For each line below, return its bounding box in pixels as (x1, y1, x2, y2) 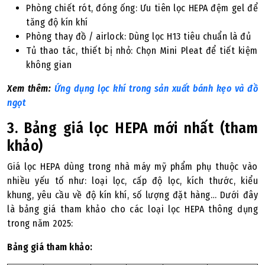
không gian (26, 59, 72, 70)
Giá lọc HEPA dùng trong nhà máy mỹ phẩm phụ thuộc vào (7, 161, 258, 172)
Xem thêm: (7, 83, 54, 94)
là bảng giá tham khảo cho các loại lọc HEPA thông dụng (7, 203, 258, 215)
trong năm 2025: (7, 218, 73, 229)
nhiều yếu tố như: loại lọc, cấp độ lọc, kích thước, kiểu (7, 175, 258, 186)
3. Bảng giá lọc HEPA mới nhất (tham (7, 119, 258, 137)
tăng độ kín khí (26, 17, 88, 28)
